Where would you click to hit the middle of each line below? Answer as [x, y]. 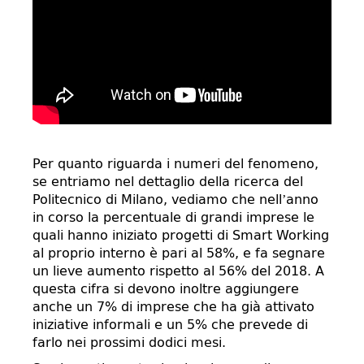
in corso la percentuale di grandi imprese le [173, 217]
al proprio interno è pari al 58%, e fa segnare [179, 253]
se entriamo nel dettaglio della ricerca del [168, 182]
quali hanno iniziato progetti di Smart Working [181, 235]
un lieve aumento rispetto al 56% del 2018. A [178, 271]
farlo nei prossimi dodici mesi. [129, 342]
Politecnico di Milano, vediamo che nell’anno [175, 199]
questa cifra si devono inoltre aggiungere [166, 289]
